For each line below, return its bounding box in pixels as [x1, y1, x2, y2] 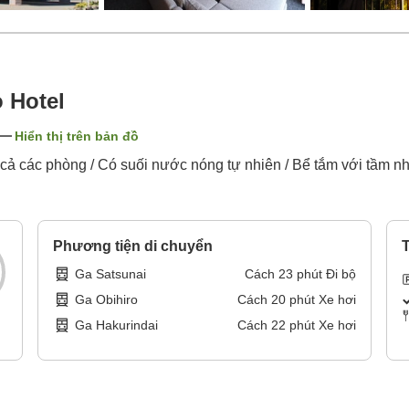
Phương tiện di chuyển [53, 238, 214, 255]
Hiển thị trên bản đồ [15, 129, 139, 144]
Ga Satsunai [75, 267, 147, 282]
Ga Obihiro [75, 292, 139, 308]
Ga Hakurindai [75, 318, 159, 333]
